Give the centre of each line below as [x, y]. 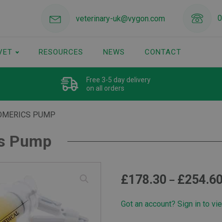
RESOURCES [61, 52]
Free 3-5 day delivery [118, 80]
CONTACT [163, 52]
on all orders [105, 88]
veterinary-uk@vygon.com [120, 18]
